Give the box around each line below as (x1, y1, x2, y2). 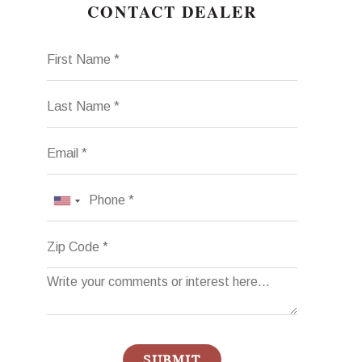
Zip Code (45, 228, 103, 245)
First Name (45, 40, 112, 57)
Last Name (45, 87, 112, 104)
